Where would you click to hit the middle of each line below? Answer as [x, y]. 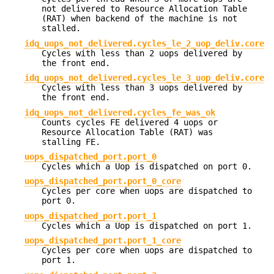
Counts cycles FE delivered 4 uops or [130, 122]
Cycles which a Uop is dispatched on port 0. [147, 167]
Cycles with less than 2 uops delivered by [142, 53]
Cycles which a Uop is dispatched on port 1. [147, 225]
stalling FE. [71, 142]
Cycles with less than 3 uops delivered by [142, 88]
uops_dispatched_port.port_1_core [103, 241]
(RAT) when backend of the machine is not [139, 19]
